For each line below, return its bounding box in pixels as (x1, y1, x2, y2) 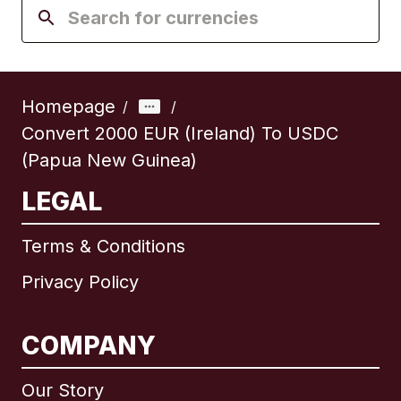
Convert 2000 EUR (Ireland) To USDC (21, 123, 338, 145)
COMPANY (21, 330, 156, 362)
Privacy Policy (21, 271, 139, 294)
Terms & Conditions (21, 235, 185, 258)
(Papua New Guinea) (21, 149, 197, 172)
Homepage (21, 96, 115, 118)
